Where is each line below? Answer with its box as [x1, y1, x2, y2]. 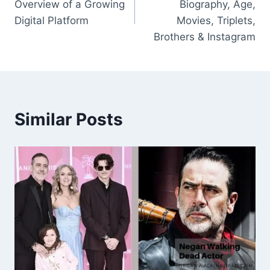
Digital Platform [14, 14, 89, 27]
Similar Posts [14, 109, 123, 130]
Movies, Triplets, [177, 14, 256, 27]
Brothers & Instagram [154, 31, 256, 43]
